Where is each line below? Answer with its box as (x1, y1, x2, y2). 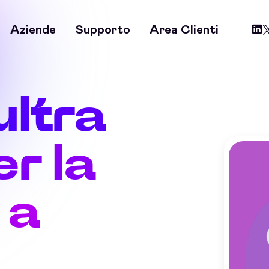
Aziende (10, 24, 56, 36)
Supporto (75, 24, 130, 36)
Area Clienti (150, 24, 219, 36)
